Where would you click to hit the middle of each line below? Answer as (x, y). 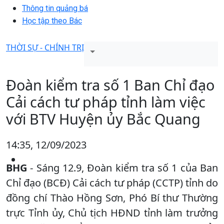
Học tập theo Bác (52, 20)
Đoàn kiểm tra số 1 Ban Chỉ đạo (110, 84)
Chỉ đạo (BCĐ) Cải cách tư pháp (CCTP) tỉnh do (112, 182)
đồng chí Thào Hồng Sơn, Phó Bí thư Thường (112, 197)
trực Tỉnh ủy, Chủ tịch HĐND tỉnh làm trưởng (112, 212)
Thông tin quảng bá (55, 8)
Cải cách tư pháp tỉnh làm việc (106, 101)
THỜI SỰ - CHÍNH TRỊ (45, 47)
